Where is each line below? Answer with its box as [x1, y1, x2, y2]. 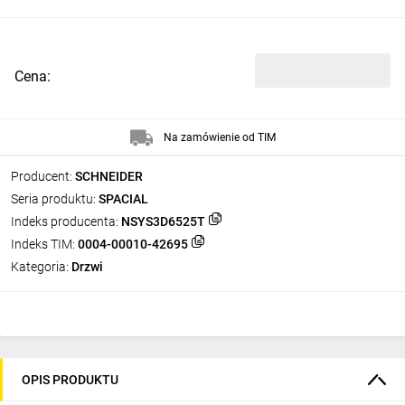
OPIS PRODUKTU [22, 372, 118, 387]
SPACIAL [99, 192, 148, 206]
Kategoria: [11, 259, 69, 274]
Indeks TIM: [11, 237, 75, 251]
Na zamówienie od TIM [163, 130, 276, 144]
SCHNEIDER [75, 169, 143, 184]
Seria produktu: [11, 192, 96, 206]
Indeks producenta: [11, 214, 118, 229]
